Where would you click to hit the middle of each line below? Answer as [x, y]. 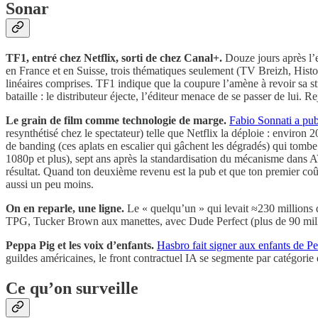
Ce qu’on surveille [72, 288]
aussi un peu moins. [50, 184]
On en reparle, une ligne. [65, 208]
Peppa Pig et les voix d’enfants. [80, 245]
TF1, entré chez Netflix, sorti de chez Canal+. [114, 57]
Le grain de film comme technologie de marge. [116, 120]
